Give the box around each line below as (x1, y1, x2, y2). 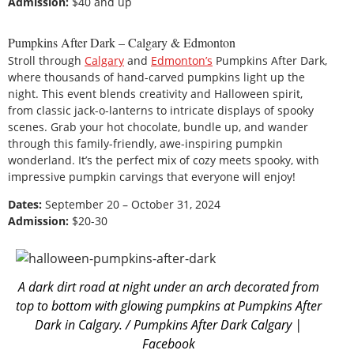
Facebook (141, 334, 195, 352)
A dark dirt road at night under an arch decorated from (17, 277, 319, 296)
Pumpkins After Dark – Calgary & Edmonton (8, 34, 235, 51)
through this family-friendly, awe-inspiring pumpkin (8, 136, 283, 152)
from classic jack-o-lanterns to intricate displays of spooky (8, 103, 314, 119)
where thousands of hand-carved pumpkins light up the (8, 70, 305, 85)
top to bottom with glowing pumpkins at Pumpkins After (15, 296, 322, 314)
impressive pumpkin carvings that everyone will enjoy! (8, 169, 296, 185)
